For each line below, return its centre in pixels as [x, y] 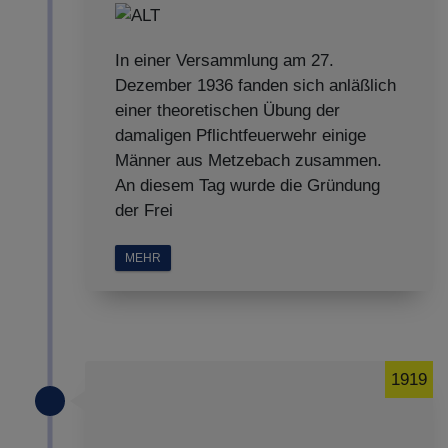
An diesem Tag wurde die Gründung [247, 186]
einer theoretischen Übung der [227, 111]
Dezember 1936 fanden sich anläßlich [255, 86]
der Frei [144, 211]
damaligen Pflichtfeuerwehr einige [240, 136]
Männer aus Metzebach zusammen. [248, 161]
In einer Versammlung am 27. [224, 61]
